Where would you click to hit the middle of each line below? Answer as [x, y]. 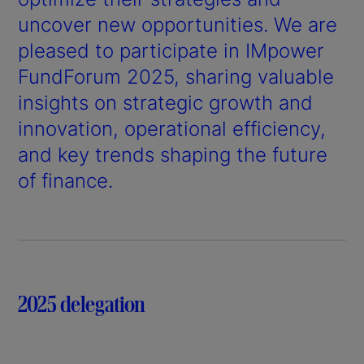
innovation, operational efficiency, [172, 128]
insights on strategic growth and [165, 102]
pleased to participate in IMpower [171, 50]
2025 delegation [82, 303]
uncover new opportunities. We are [178, 24]
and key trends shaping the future [173, 154]
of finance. [65, 180]
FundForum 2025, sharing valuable [176, 76]
